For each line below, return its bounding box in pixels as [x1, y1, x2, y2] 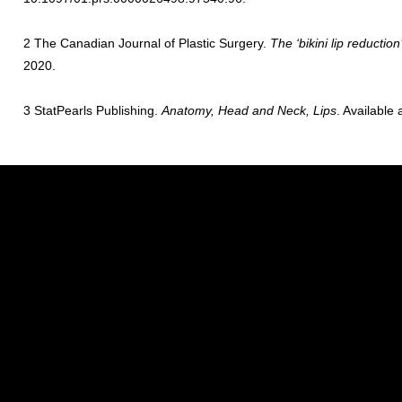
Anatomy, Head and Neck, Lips [162, 103, 336, 118]
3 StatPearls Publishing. [23, 103, 162, 118]
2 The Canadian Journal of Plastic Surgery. [23, 36, 270, 50]
